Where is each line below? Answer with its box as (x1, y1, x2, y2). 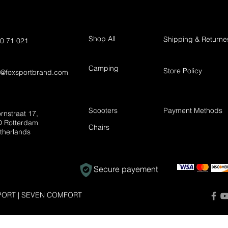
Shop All (89, 34, 116, 43)
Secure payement (94, 163, 158, 174)
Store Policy (163, 66, 202, 75)
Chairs (89, 122, 109, 132)
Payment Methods (163, 105, 222, 115)
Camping (89, 63, 119, 73)
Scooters (89, 105, 118, 115)
